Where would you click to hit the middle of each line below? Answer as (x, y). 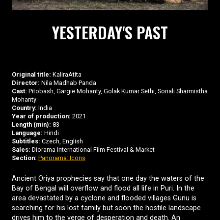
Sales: (21, 149)
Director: (26, 82)
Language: (27, 133)
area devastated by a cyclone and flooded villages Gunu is (104, 198)
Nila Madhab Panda (68, 82)
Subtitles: (26, 141)
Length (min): (31, 124)
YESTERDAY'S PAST (110, 32)
